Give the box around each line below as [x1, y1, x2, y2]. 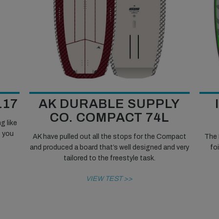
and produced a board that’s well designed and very [29, 143, 189, 151]
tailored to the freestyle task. [63, 154, 155, 162]
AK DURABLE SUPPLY [39, 96, 180, 110]
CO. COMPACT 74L [49, 110, 169, 124]
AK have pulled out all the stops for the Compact [32, 132, 186, 140]
